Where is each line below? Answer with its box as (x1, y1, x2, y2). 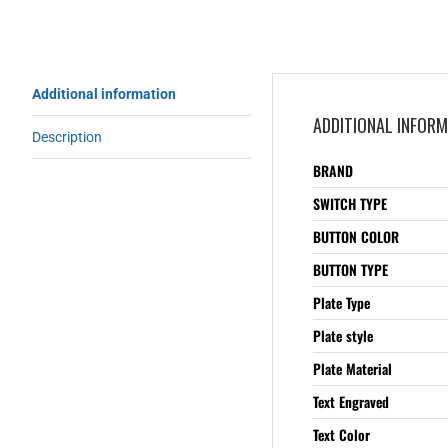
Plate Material (313, 357, 392, 379)
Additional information (32, 85, 176, 102)
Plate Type (313, 291, 370, 313)
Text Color (313, 423, 370, 445)
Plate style (313, 324, 373, 346)
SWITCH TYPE (313, 192, 387, 214)
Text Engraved (313, 390, 389, 412)
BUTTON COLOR (313, 225, 399, 247)
